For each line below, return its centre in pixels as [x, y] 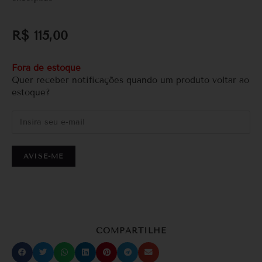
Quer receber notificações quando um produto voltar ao [130, 80]
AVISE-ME [44, 156]
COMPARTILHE [131, 230]
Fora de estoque [46, 68]
